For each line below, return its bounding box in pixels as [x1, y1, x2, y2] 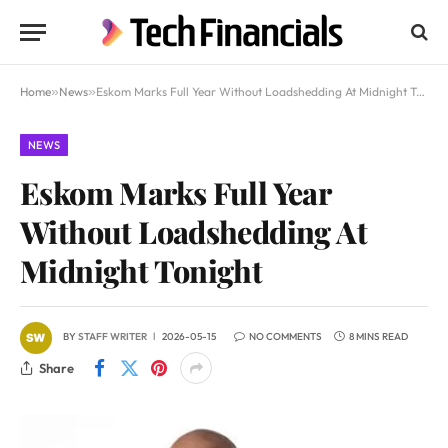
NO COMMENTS [249, 330, 322, 344]
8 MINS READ [349, 330, 408, 344]
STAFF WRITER [78, 330, 147, 344]
